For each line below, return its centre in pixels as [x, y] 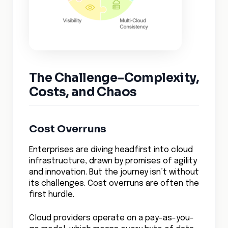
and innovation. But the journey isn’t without [114, 172]
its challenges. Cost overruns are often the [114, 183]
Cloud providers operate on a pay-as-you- [111, 218]
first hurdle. [52, 195]
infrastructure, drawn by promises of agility [113, 161]
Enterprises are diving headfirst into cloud [111, 150]
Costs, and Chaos [83, 92]
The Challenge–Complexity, [114, 78]
